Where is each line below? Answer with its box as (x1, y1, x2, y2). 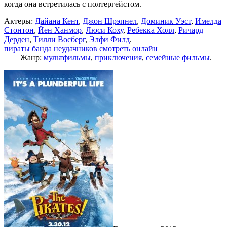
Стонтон (4, 25, 34, 34)
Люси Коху (86, 25, 123, 34)
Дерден (4, 34, 29, 44)
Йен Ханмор (38, 25, 82, 34)
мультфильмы (44, 53, 91, 62)
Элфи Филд (89, 34, 130, 44)
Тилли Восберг (33, 34, 85, 44)
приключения (95, 53, 142, 62)
